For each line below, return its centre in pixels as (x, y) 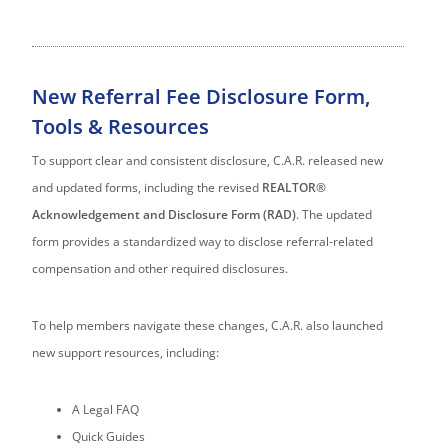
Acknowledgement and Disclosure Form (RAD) (164, 215)
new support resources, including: (126, 353)
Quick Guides (109, 437)
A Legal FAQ (106, 410)
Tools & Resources (121, 127)
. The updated (334, 215)
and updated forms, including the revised (147, 188)
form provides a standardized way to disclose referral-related (203, 242)
